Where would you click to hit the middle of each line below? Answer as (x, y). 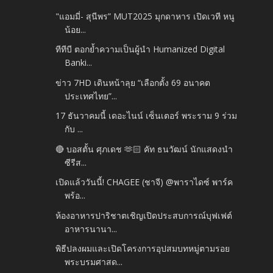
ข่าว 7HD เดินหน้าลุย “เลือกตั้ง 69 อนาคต (133, 82)
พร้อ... (75, 196)
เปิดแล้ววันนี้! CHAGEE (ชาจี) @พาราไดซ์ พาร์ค (144, 182)
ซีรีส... (76, 162)
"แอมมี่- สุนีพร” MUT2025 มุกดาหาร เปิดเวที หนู (145, 16)
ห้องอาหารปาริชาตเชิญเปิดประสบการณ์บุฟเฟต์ (144, 215)
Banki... (79, 63)
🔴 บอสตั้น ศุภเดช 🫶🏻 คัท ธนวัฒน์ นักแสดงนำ (144, 149)
